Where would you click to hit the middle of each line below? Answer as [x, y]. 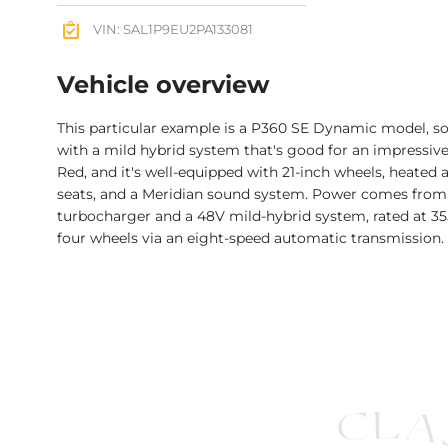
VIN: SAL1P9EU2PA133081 [171, 29]
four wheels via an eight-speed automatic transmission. [250, 238]
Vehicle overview [163, 85]
